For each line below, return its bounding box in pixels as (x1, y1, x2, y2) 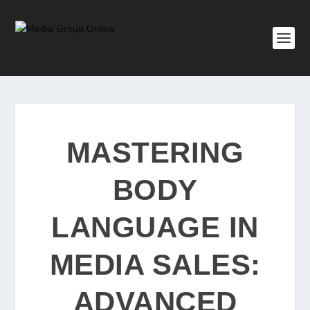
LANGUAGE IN (51, 211, 259, 244)
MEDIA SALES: (49, 248, 261, 281)
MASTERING (66, 136, 244, 169)
